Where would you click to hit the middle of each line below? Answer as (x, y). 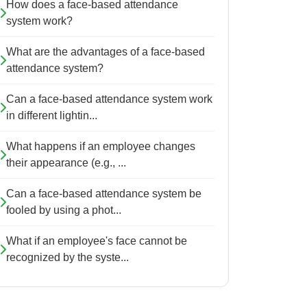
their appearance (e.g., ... (66, 163)
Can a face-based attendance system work (109, 99)
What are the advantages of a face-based (106, 52)
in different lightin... (52, 115)
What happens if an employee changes (101, 146)
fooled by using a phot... (64, 210)
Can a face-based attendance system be (104, 194)
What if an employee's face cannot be (97, 241)
